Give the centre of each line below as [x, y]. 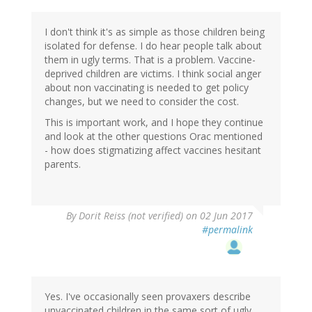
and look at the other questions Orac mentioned [154, 136]
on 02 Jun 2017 [218, 216]
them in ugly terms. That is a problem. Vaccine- [150, 60]
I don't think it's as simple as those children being [155, 32]
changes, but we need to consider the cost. [142, 102]
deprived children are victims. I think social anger [153, 74]
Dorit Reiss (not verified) [131, 216]
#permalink [227, 230]
